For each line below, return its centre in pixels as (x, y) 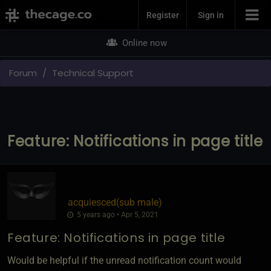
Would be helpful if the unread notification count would (124, 260)
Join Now (135, 11)
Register (162, 15)
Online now (143, 43)
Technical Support (93, 73)
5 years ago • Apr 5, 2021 (116, 214)
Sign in (211, 15)
